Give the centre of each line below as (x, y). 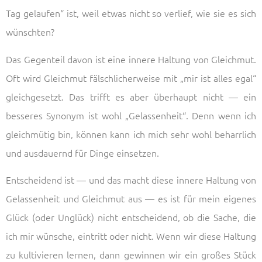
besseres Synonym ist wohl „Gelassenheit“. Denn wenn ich (131, 115)
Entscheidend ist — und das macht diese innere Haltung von (131, 180)
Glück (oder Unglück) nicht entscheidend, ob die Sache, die (131, 217)
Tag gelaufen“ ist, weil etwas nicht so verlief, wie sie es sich (131, 13)
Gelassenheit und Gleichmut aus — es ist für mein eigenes (131, 199)
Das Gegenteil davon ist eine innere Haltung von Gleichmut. (131, 59)
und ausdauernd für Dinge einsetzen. (82, 152)
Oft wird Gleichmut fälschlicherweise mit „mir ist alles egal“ (131, 77)
